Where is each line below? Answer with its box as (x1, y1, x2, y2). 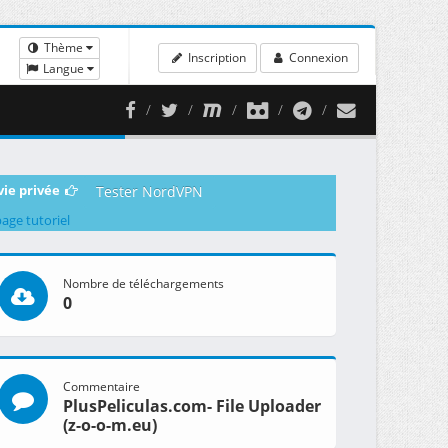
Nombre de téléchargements (62, 275, 224, 292)
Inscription (184, 48, 246, 66)
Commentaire (62, 378, 140, 395)
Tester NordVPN (95, 182, 203, 201)
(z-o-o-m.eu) (62, 414, 157, 437)
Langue (40, 59, 88, 77)
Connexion (286, 48, 348, 66)
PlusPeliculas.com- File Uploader (62, 395, 321, 418)
